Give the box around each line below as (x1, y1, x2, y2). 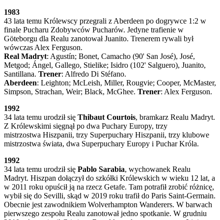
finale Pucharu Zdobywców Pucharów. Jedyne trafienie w (4, 25, 184, 34)
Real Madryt (4, 52, 47, 60)
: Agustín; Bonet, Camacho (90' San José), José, (47, 52, 195, 60)
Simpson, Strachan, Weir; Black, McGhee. (4, 87, 137, 96)
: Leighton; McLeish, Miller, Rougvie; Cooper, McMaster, (37, 78, 216, 87)
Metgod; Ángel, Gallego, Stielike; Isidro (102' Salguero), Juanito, (4, 60, 206, 69)
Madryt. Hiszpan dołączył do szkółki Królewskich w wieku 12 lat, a (4, 173, 215, 182)
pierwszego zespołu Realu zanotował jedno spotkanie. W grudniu (4, 209, 207, 218)
